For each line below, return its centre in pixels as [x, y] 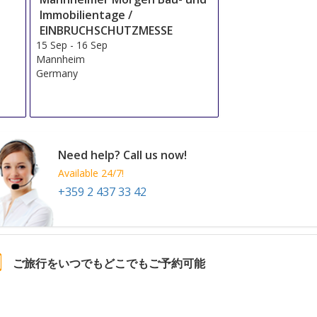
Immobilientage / [86, 15]
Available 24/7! [91, 173]
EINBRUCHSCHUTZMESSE [106, 31]
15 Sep [52, 45]
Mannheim [61, 59]
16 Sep [92, 45]
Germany [57, 74]
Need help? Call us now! [123, 155]
